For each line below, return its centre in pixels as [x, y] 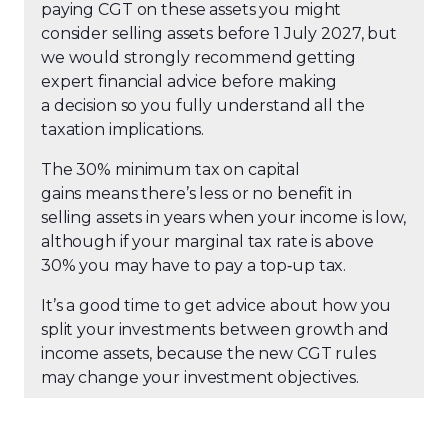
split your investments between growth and [215, 329]
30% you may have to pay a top [164, 265]
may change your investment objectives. [200, 377]
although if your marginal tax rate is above [207, 241]
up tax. [319, 265]
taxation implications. [123, 129]
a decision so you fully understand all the [203, 105]
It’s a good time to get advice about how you [216, 305]
